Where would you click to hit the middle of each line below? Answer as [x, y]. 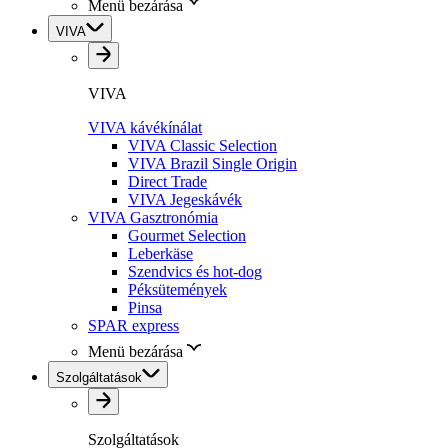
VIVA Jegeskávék [185, 199]
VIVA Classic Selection [202, 145]
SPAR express [133, 325]
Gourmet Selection [187, 235]
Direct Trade [167, 181]
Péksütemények [177, 289]
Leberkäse [160, 253]
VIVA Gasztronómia [153, 217]
